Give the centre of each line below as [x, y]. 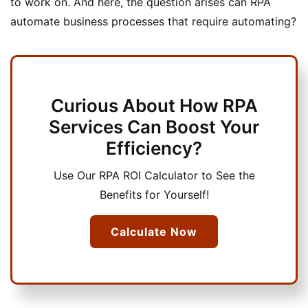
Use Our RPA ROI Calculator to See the [154, 175]
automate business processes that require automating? [153, 21]
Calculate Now [154, 231]
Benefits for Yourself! [154, 194]
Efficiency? [154, 148]
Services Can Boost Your [154, 126]
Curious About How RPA [154, 105]
